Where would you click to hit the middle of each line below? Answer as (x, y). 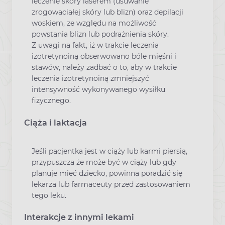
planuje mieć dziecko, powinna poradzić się (107, 173)
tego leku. (49, 195)
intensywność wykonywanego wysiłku (98, 90)
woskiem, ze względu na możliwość (94, 23)
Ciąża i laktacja (55, 123)
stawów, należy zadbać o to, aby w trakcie (104, 68)
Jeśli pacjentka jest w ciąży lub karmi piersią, (109, 151)
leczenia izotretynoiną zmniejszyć (90, 79)
